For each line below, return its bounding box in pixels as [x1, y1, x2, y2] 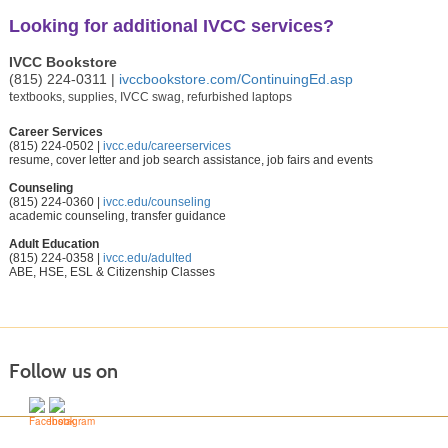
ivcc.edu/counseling [102, 195, 211, 210]
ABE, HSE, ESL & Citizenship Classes [8, 265, 215, 280]
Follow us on [8, 359, 118, 384]
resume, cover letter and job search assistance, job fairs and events [8, 153, 373, 168]
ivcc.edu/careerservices [102, 139, 231, 154]
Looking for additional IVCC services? [8, 16, 334, 37]
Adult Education [8, 237, 99, 252]
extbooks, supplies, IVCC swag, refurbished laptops [12, 90, 292, 105]
